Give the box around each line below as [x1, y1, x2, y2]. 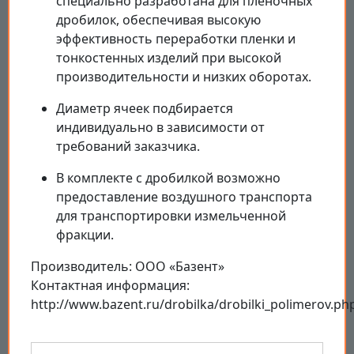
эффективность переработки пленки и [56, 30, 296, 48]
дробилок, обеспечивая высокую [56, 11, 261, 29]
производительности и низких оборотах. [56, 68, 311, 86]
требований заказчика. [56, 137, 200, 156]
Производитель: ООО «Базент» [31, 258, 224, 276]
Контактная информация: [31, 277, 190, 295]
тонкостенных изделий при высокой [56, 49, 281, 67]
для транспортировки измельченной [56, 207, 286, 225]
